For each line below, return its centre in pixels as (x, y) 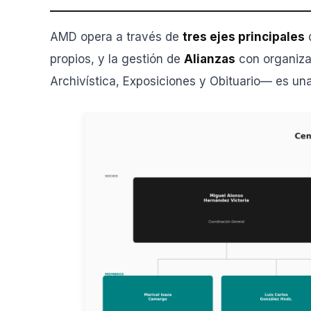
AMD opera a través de (116, 37)
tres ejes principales (244, 37)
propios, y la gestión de (117, 59)
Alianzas (210, 59)
